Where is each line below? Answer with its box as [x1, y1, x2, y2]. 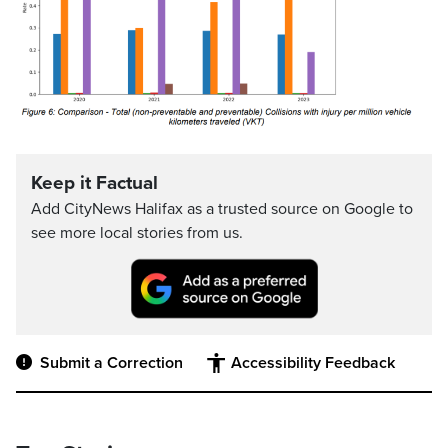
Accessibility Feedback [231, 352, 395, 373]
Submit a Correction [40, 352, 183, 373]
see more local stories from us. [31, 223, 243, 244]
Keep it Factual [31, 172, 158, 195]
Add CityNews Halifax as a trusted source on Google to [31, 199, 413, 220]
